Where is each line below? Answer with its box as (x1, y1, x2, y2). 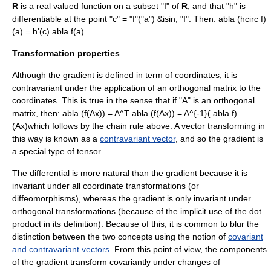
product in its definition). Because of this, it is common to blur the (12, 219, 259, 229)
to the (237, 83, 261, 93)
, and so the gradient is (175, 134, 263, 144)
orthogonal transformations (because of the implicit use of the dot (12, 206, 261, 217)
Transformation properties (12, 48, 120, 59)
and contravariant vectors (12, 244, 109, 255)
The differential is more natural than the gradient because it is (12, 168, 247, 178)
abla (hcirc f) (216, 14, 266, 24)
